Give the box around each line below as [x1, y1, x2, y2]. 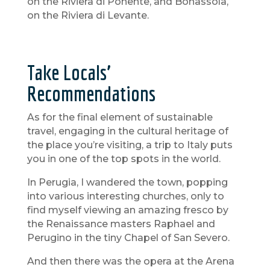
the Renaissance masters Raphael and [27, 218, 215, 230]
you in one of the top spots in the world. [27, 153, 221, 165]
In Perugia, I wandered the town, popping [27, 177, 228, 189]
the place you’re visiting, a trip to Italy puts [27, 139, 233, 151]
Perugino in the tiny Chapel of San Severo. [27, 232, 230, 244]
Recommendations [27, 81, 155, 106]
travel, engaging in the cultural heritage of [27, 125, 228, 137]
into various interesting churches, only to [27, 190, 224, 202]
